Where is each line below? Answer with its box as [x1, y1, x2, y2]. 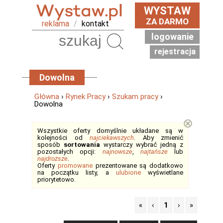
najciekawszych [90, 134, 134, 141]
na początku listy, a [37, 169, 116, 176]
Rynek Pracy [66, 92, 106, 101]
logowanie [151, 31, 194, 42]
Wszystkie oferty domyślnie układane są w [37, 127, 183, 134]
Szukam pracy [112, 92, 158, 101]
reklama [42, 18, 69, 28]
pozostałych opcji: [37, 148, 103, 155]
